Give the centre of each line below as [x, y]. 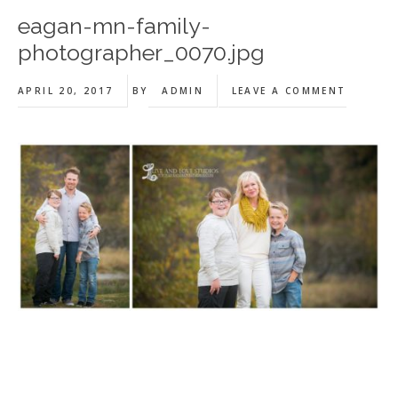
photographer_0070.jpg [141, 52]
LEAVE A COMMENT [289, 91]
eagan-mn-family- [114, 26]
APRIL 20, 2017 [66, 91]
